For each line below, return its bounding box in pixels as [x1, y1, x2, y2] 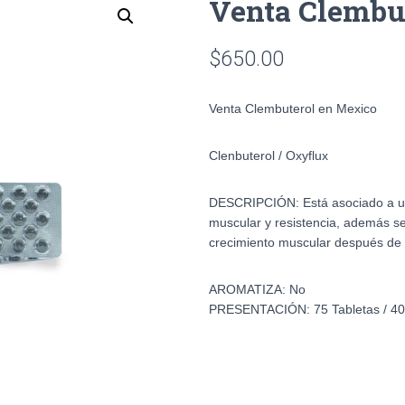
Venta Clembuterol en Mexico [209, 100, 377, 116]
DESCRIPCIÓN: [209, 194, 303, 210]
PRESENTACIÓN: [209, 301, 314, 316]
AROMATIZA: [209, 281, 289, 297]
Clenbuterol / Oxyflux [209, 147, 328, 163]
